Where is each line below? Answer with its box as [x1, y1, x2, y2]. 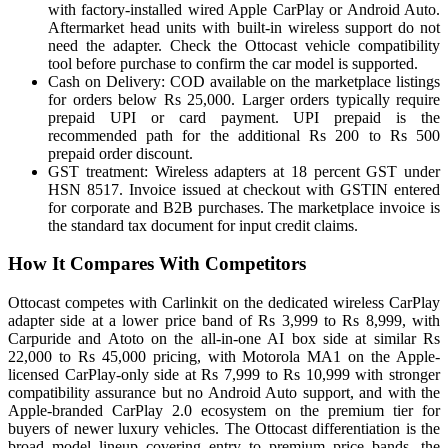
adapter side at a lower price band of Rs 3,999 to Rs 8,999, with [8, 312, 440, 330]
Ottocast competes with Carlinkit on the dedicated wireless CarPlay [8, 294, 440, 312]
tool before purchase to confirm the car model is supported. [48, 54, 418, 72]
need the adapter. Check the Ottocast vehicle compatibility [48, 36, 440, 54]
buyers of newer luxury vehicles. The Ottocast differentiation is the [8, 420, 440, 438]
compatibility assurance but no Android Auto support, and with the [8, 384, 440, 402]
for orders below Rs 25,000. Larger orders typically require [48, 90, 440, 108]
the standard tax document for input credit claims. [48, 216, 358, 234]
